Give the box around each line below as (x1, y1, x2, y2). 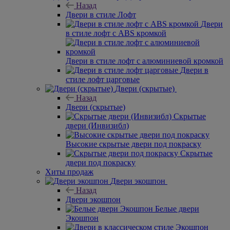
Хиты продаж (45, 167, 93, 176)
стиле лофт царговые (66, 74, 140, 84)
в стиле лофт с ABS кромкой (66, 28, 166, 37)
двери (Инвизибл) (66, 121, 129, 130)
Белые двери (155, 204, 199, 213)
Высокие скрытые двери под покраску (66, 139, 201, 148)
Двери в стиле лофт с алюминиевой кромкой (66, 56, 223, 65)
